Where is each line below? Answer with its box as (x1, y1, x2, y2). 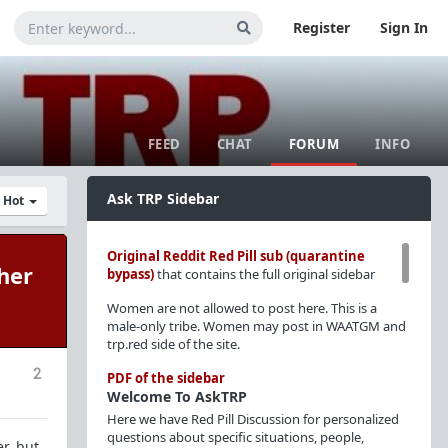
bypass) (106, 265, 154, 283)
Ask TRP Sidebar (106, 189, 219, 208)
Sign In (380, 18, 428, 37)
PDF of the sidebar (106, 369, 225, 387)
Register (293, 18, 350, 37)
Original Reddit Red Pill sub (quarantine (106, 247, 365, 265)
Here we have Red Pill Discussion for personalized (106, 410, 399, 428)
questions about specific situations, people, (106, 428, 364, 446)
